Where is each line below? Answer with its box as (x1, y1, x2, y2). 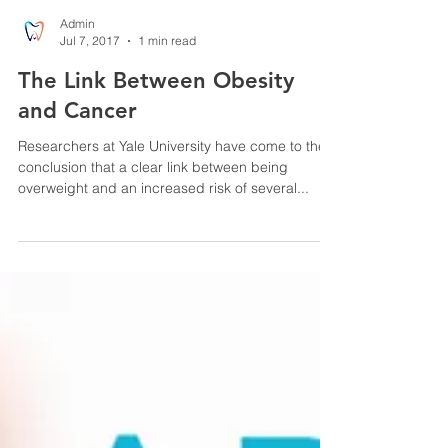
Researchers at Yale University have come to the (18, 177, 326, 195)
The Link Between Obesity (18, 107, 294, 134)
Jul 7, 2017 (60, 73, 120, 88)
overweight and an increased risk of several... (18, 219, 309, 237)
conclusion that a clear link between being (18, 198, 288, 216)
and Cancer (18, 137, 137, 164)
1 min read (138, 73, 196, 88)
